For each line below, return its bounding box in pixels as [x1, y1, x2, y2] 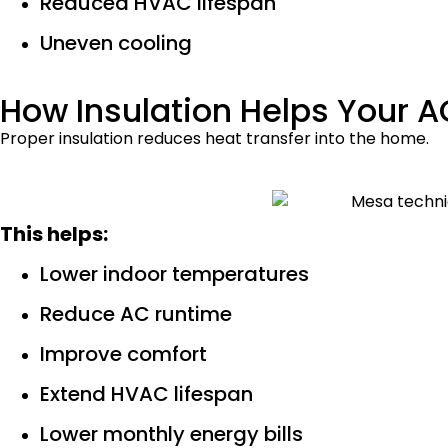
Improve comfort [40, 340, 207, 369]
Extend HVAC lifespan [40, 380, 253, 409]
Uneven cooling [40, 29, 192, 58]
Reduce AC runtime [40, 300, 232, 329]
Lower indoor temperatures [40, 260, 309, 289]
